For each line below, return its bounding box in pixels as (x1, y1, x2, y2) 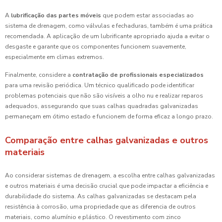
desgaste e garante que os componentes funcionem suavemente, (5, 43, 186, 51)
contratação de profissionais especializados (72, 71, 204, 79)
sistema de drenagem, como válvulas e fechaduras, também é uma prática (5, 22, 213, 30)
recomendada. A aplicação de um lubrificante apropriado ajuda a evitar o (5, 32, 210, 41)
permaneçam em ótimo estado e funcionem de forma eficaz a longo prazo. (5, 112, 213, 121)
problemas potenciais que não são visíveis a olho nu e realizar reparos (5, 92, 203, 100)
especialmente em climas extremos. (5, 53, 104, 61)
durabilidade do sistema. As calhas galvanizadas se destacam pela (5, 192, 196, 201)
